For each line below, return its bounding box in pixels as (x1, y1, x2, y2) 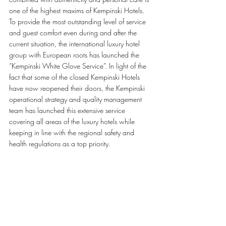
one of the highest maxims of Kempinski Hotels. (9, 6, 146, 15)
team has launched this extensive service (9, 105, 127, 115)
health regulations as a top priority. (9, 139, 112, 148)
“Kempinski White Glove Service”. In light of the (9, 61, 148, 71)
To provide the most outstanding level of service (9, 17, 148, 26)
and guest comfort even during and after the (9, 28, 139, 37)
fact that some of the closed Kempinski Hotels (9, 72, 142, 82)
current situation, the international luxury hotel (9, 39, 142, 48)
